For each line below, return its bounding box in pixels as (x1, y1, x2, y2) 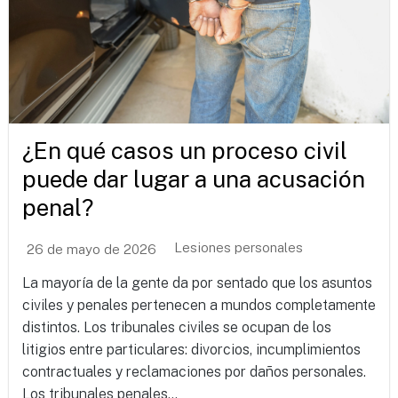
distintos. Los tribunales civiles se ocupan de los (22, 318, 331, 336)
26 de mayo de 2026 (27, 242, 156, 258)
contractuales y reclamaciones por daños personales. (22, 362, 366, 380)
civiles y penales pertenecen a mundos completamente (22, 296, 376, 314)
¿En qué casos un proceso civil (22, 136, 347, 164)
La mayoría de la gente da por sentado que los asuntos (22, 274, 372, 291)
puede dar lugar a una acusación (22, 164, 365, 193)
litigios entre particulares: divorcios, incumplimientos (22, 340, 361, 358)
